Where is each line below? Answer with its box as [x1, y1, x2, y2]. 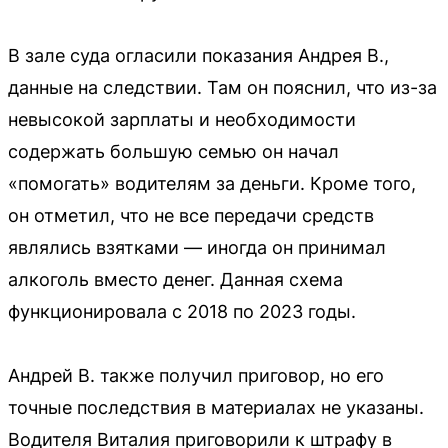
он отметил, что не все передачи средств [8, 205, 374, 226]
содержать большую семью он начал [8, 141, 339, 162]
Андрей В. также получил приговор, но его [8, 365, 384, 386]
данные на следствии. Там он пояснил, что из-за [8, 77, 437, 98]
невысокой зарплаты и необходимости [8, 109, 356, 130]
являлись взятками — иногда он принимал [8, 237, 386, 258]
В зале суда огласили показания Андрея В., [8, 45, 389, 66]
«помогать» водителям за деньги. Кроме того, [8, 173, 416, 194]
